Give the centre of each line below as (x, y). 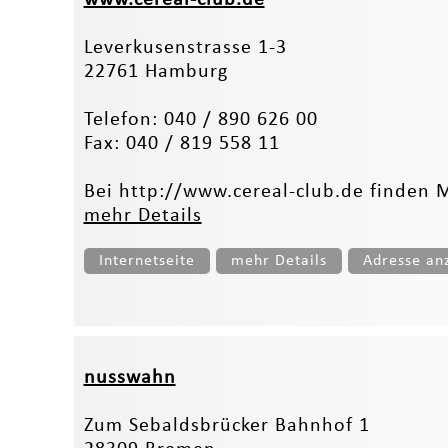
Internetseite (146, 260)
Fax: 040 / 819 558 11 (181, 143)
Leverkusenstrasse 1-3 (185, 47)
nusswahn (129, 377)
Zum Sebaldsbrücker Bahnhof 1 (226, 425)
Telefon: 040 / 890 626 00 (200, 119)
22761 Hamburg (155, 71)
